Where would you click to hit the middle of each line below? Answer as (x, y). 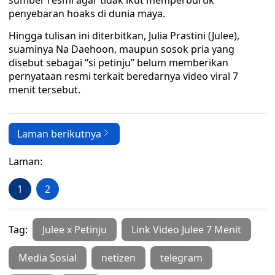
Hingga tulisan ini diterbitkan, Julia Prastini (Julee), (124, 36)
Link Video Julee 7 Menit (186, 230)
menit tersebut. (45, 90)
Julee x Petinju (75, 230)
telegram (181, 258)
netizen (118, 258)
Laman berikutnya (59, 134)
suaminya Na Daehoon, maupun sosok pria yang (122, 49)
